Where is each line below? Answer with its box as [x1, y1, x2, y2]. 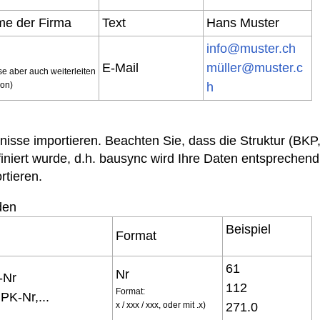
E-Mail [102, 61, 139, 75]
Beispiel [226, 222, 271, 236]
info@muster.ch [206, 41, 296, 56]
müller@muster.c [206, 61, 303, 75]
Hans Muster [206, 16, 279, 30]
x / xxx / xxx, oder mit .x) [116, 300, 206, 310]
